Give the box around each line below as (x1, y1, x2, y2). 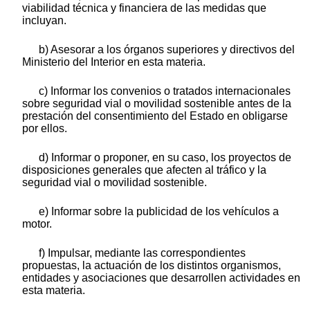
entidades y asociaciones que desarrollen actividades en (22, 272, 300, 284)
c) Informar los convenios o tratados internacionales (39, 85, 291, 98)
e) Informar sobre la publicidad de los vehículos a (39, 206, 279, 218)
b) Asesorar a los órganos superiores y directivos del (39, 44, 295, 56)
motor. (22, 218, 52, 230)
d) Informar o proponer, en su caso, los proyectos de (39, 152, 291, 164)
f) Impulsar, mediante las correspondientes (39, 247, 246, 259)
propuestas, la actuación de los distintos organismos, (22, 259, 281, 272)
